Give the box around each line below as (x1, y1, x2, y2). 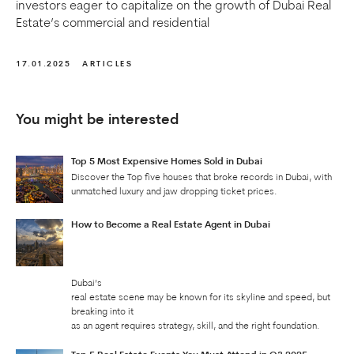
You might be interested (16, 113, 179, 128)
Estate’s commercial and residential (16, 17, 209, 30)
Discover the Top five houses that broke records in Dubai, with (71, 173, 332, 183)
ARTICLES (82, 60, 133, 69)
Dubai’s (71, 279, 102, 288)
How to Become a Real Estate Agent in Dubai (71, 220, 270, 230)
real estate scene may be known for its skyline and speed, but (71, 293, 330, 303)
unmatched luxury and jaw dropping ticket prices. (71, 187, 277, 197)
